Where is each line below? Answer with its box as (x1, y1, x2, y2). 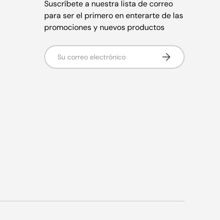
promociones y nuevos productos (44, 22, 165, 32)
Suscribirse (160, 50, 197, 59)
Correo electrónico (44, 45, 109, 55)
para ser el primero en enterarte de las (44, 10, 183, 21)
